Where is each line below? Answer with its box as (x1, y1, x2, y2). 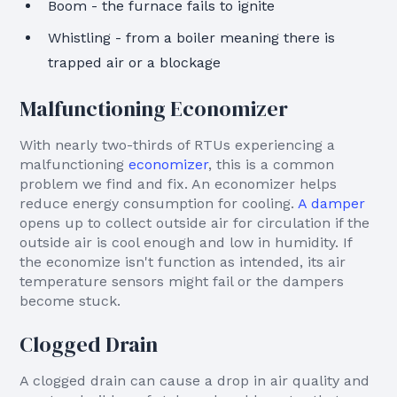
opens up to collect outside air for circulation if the (19, 214, 370, 231)
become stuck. (19, 292, 121, 309)
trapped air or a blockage (48, 54, 222, 71)
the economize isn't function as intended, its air (19, 253, 346, 270)
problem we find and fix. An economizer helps (19, 175, 338, 192)
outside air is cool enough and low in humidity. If (19, 234, 353, 251)
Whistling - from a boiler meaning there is (48, 29, 336, 46)
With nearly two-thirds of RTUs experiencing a (19, 136, 336, 153)
